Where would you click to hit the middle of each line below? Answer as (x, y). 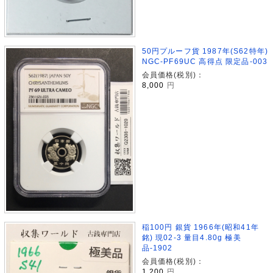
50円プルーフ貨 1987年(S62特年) (205, 51)
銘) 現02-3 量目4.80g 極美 (191, 237)
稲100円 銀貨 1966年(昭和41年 (200, 227)
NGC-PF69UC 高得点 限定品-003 (205, 62)
